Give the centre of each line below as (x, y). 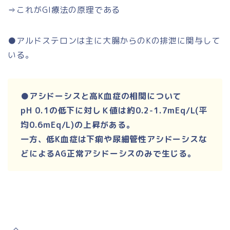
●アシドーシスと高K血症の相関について (101, 96)
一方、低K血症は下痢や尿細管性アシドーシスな (114, 139)
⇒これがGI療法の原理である (64, 10)
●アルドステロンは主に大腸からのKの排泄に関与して (114, 41)
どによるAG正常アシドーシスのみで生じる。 (108, 154)
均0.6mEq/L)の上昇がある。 (78, 125)
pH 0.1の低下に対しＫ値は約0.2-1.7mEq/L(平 (114, 111)
